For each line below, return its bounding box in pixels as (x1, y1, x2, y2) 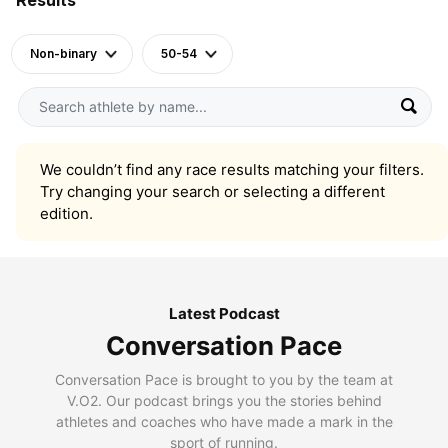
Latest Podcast (168, 303, 280, 323)
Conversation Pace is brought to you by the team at (55, 370, 393, 388)
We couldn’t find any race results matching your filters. (40, 159, 424, 179)
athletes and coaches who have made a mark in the (55, 412, 393, 430)
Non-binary (30, 45, 97, 61)
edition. (40, 203, 93, 223)
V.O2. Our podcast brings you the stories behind (66, 391, 382, 409)
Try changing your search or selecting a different (40, 181, 385, 201)
